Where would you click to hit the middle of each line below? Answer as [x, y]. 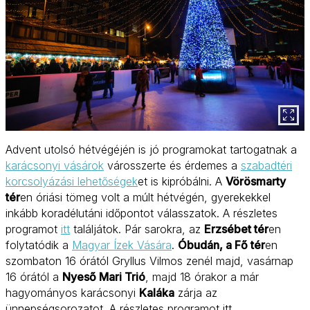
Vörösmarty [256, 182]
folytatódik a [39, 245]
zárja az [196, 293]
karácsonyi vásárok [55, 166]
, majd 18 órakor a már [202, 277]
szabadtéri [266, 166]
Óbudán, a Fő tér [221, 245]
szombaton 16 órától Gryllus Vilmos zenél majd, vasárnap [149, 261]
